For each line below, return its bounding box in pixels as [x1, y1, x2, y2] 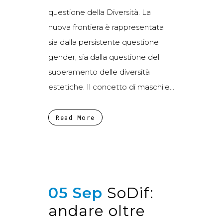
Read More [56, 113, 95, 121]
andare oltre [48, 201, 145, 220]
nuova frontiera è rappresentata [48, 22, 164, 32]
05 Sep [48, 183, 103, 202]
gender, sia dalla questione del [48, 52, 159, 62]
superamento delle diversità [48, 67, 150, 77]
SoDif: [107, 183, 154, 202]
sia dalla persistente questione [48, 37, 159, 47]
